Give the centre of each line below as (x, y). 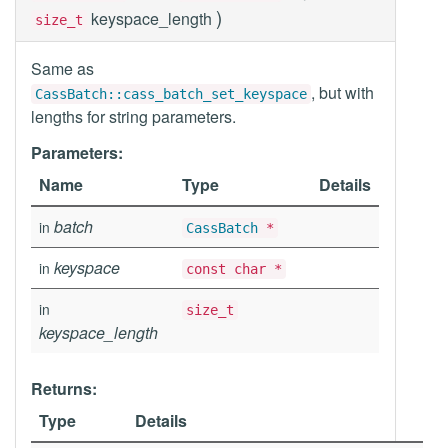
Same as (62, 68)
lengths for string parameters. (133, 116)
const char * (234, 269)
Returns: (64, 388)
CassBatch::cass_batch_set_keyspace (171, 94)
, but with (342, 92)
